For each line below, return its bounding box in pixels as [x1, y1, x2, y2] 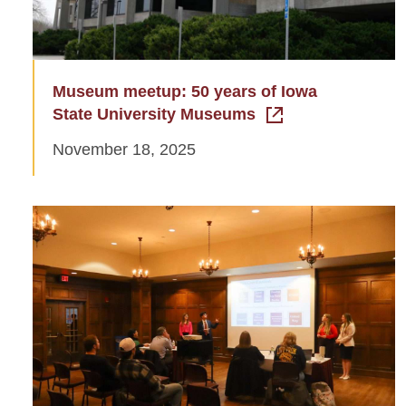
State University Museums [53, 105, 256, 124]
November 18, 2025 [53, 140, 196, 159]
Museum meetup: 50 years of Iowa [53, 82, 317, 101]
